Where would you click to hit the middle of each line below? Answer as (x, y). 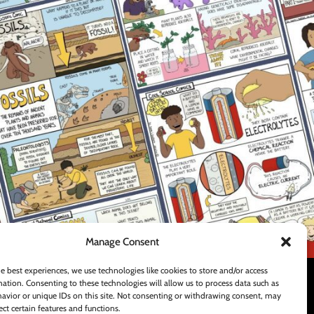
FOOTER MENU (213, 159)
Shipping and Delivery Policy (233, 219)
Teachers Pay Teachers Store (232, 189)
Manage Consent (123, 242)
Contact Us (198, 204)
